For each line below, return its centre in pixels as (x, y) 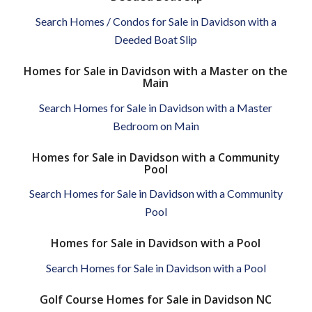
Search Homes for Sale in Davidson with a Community (156, 194)
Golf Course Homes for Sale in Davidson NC (156, 299)
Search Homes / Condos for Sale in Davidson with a (156, 21)
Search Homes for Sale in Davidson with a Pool (156, 267)
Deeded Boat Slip (156, 39)
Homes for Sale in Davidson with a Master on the (156, 71)
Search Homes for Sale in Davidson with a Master (156, 107)
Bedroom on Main (156, 125)
